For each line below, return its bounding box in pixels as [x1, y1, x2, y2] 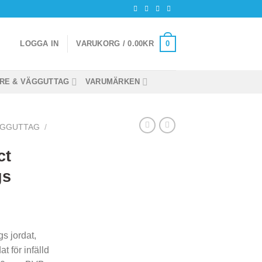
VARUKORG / [76, 39, 128, 48]
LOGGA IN [20, 39, 59, 48]
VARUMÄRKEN [85, 77, 140, 86]
